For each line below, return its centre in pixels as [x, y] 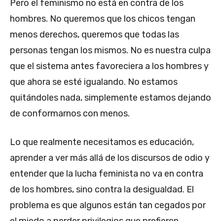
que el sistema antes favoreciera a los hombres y [109, 66]
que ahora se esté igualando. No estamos [94, 82]
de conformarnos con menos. [70, 113]
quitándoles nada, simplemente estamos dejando [110, 97]
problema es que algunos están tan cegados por [108, 205]
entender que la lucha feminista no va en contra [107, 173]
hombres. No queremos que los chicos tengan [103, 18]
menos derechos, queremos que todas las [94, 34]
